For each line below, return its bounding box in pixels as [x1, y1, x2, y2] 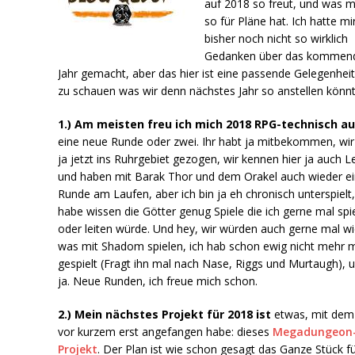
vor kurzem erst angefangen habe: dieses [58, 323, 273, 339]
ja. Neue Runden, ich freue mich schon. [58, 273, 258, 288]
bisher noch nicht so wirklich [204, 30, 349, 46]
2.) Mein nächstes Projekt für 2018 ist [58, 306, 272, 322]
